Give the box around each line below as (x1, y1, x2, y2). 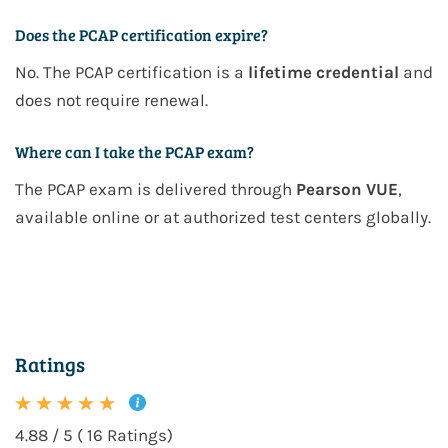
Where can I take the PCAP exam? (15, 141, 254, 163)
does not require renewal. (15, 90, 208, 111)
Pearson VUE (296, 179, 398, 200)
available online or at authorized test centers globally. (15, 207, 431, 228)
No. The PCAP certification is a (15, 62, 248, 83)
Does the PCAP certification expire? (15, 24, 268, 46)
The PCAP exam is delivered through (15, 179, 296, 200)
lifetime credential (248, 62, 399, 83)
